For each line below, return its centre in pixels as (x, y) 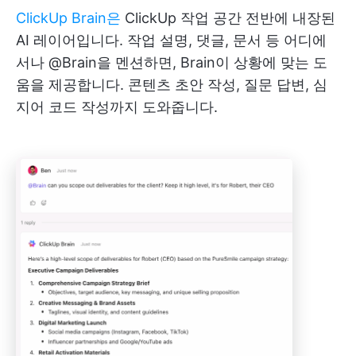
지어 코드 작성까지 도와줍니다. (117, 107)
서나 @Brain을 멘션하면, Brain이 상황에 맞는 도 (172, 62)
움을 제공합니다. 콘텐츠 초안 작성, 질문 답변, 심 (172, 85)
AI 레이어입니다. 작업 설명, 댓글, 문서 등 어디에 (171, 40)
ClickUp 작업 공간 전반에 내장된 (228, 18)
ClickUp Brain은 (68, 18)
